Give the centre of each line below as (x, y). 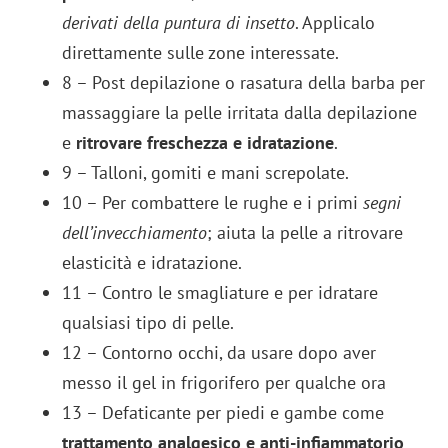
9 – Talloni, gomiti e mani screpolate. (206, 173)
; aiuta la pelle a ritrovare (305, 233)
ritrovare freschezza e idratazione (205, 143)
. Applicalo (335, 23)
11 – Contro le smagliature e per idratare (220, 293)
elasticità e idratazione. (152, 263)
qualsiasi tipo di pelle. (148, 323)
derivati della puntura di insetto (179, 23)
